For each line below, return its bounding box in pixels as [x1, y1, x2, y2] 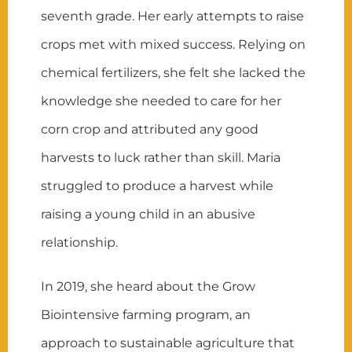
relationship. [41, 234, 119, 250]
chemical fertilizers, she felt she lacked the [41, 64, 306, 80]
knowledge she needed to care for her [41, 93, 282, 108]
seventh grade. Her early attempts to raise [41, 8, 305, 24]
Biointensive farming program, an [41, 306, 251, 322]
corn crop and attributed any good [41, 121, 259, 137]
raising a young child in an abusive [41, 206, 256, 222]
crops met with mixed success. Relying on [41, 36, 306, 52]
